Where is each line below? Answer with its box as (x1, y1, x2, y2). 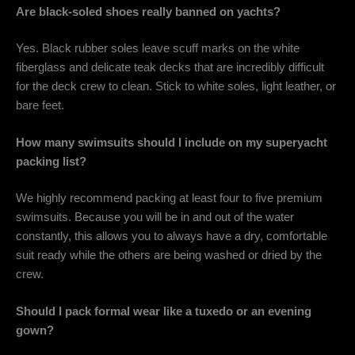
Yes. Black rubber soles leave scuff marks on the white (16, 41, 300, 55)
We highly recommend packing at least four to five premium (16, 191, 323, 204)
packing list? (16, 155, 86, 168)
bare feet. (16, 98, 64, 112)
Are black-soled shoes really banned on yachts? (16, 5, 281, 18)
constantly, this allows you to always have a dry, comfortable (16, 229, 327, 242)
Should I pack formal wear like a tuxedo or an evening (16, 305, 311, 319)
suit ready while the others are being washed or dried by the (16, 248, 322, 261)
